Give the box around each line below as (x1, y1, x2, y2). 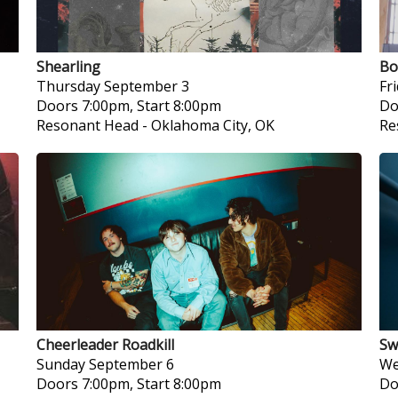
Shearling (36, 57, 100, 76)
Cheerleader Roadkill (36, 335, 174, 354)
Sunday (36, 354, 85, 374)
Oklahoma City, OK (150, 115, 275, 135)
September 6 (88, 354, 174, 374)
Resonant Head (36, 115, 139, 135)
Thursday (36, 76, 100, 96)
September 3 (103, 76, 189, 96)
